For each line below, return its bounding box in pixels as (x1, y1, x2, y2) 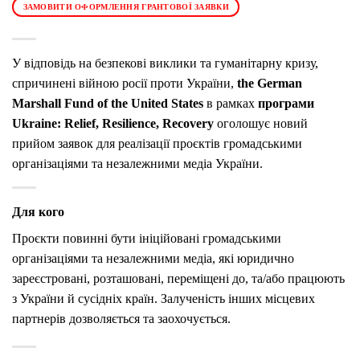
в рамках (203, 96, 258, 110)
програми (258, 96, 314, 110)
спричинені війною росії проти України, (12, 76, 237, 90)
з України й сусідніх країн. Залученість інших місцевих (12, 291, 315, 305)
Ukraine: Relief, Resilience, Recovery (12, 116, 214, 130)
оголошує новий (214, 116, 308, 130)
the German (237, 76, 302, 90)
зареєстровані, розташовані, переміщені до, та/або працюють (12, 271, 345, 285)
